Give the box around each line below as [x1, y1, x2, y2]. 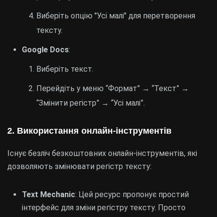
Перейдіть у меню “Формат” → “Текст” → [36, 84, 189, 93]
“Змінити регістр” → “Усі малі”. [36, 98, 145, 108]
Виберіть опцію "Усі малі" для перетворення [36, 11, 195, 20]
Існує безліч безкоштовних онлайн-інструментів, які [7, 149, 197, 158]
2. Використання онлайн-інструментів [7, 126, 171, 136]
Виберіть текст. [36, 64, 93, 74]
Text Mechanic [22, 190, 75, 199]
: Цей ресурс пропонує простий [75, 190, 189, 199]
